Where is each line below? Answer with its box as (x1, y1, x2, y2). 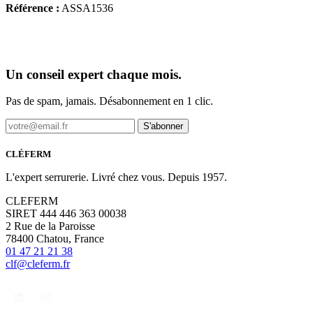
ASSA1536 (59, 1, 113, 14)
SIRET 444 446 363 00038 (6, 208, 126, 220)
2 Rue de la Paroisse (6, 220, 95, 233)
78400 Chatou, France (6, 233, 104, 245)
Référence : (6, 1, 59, 14)
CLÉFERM (6, 149, 51, 160)
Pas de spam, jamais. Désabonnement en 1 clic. (6, 95, 213, 108)
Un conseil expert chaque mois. (6, 66, 182, 82)
